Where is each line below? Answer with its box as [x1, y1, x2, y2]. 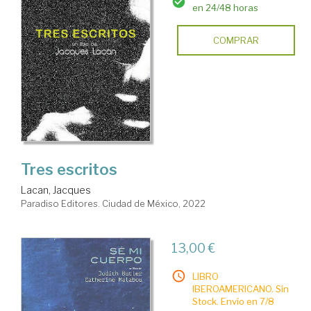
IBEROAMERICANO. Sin [192, 283, 289, 295]
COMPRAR [212, 35, 259, 47]
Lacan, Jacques [21, 184, 91, 196]
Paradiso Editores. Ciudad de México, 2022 [21, 198, 205, 210]
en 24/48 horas [192, 2, 258, 14]
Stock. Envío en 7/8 [192, 296, 274, 308]
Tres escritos [21, 160, 117, 179]
